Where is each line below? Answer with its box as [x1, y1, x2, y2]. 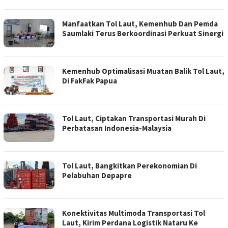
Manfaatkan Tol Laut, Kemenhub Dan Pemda [62, 19, 218, 29]
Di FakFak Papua [62, 76, 117, 86]
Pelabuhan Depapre [62, 170, 132, 181]
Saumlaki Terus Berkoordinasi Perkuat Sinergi [62, 28, 223, 39]
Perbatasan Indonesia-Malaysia [62, 123, 172, 133]
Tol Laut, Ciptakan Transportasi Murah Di [62, 113, 206, 124]
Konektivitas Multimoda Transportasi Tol [62, 208, 205, 218]
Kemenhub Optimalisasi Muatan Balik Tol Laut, [62, 66, 224, 76]
